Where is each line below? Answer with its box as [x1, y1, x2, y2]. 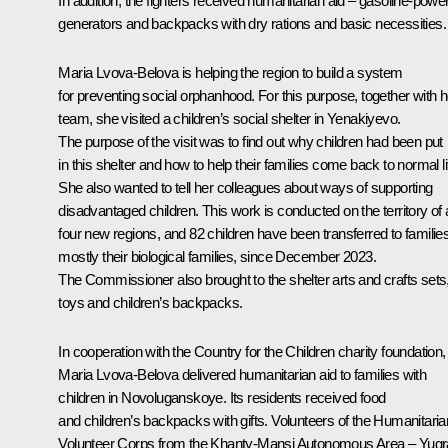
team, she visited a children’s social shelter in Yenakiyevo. [58, 109, 401, 127]
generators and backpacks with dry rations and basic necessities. [58, 14, 446, 32]
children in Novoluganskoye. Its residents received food [58, 388, 386, 406]
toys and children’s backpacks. [58, 293, 243, 311]
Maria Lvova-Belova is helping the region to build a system [58, 63, 403, 81]
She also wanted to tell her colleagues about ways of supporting [58, 178, 433, 196]
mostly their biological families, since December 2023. [58, 247, 376, 265]
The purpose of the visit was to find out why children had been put [58, 132, 443, 150]
